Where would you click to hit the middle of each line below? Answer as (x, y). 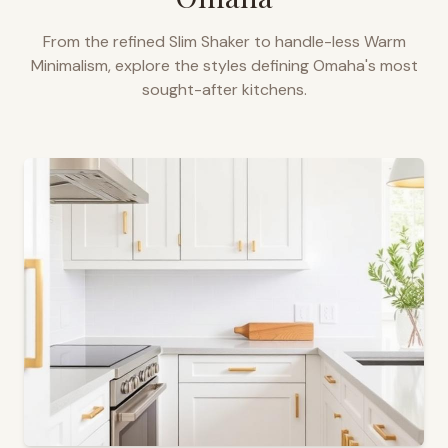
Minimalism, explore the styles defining (171, 65)
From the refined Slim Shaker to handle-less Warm (224, 41)
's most (391, 65)
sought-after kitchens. (224, 89)
